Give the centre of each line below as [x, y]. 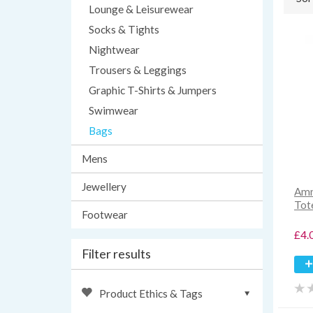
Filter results [116, 254]
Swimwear [114, 110]
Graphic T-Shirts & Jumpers [153, 90]
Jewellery [104, 187]
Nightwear [114, 50]
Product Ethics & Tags [151, 293]
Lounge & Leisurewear [141, 9]
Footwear [105, 214]
